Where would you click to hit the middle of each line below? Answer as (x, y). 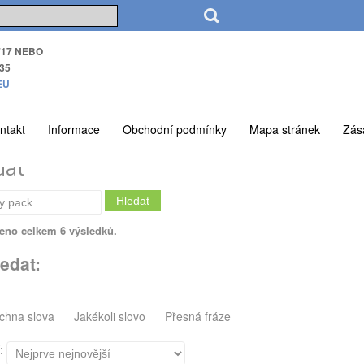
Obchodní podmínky (175, 129)
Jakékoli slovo (111, 316)
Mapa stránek (285, 129)
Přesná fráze (198, 316)
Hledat (133, 200)
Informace (74, 129)
